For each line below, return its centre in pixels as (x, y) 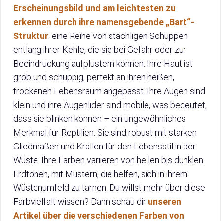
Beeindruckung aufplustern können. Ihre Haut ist (103, 64)
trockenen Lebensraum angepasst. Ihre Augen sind (109, 91)
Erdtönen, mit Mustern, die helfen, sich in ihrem (100, 174)
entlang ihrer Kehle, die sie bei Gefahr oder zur (100, 50)
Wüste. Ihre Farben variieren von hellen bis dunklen (108, 160)
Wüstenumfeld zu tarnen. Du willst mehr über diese (109, 188)
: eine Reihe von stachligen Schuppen (118, 36)
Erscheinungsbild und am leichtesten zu (94, 8)
